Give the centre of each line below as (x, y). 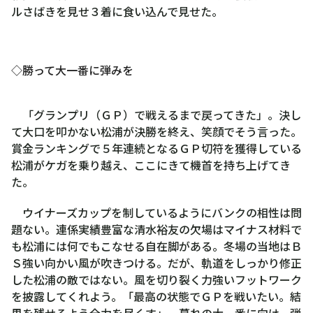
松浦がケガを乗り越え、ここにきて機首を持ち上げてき (151, 165)
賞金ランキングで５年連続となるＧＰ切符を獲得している (156, 148)
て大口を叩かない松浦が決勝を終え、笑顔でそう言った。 (156, 131)
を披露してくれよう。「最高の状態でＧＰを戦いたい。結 (156, 296)
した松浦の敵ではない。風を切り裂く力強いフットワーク (156, 279)
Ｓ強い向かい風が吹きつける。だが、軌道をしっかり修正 (156, 262)
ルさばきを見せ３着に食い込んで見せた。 (117, 11)
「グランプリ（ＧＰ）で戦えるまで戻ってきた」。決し (156, 114)
